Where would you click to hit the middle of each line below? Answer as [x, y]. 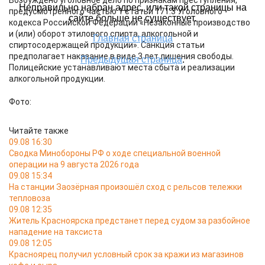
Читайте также [39, 131]
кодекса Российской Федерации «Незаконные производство [130, 22]
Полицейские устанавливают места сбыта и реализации [122, 67]
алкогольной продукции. [57, 79]
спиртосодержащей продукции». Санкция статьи [107, 45]
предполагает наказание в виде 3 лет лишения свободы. [121, 56]
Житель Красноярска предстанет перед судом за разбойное [130, 221]
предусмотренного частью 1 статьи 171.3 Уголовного [116, 11]
